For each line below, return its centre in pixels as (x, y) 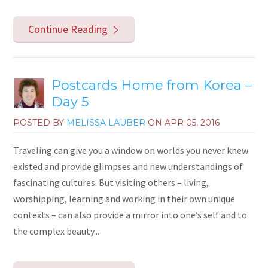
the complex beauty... (57, 231)
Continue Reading (68, 29)
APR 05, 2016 (192, 122)
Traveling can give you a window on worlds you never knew (131, 150)
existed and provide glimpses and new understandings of (128, 166)
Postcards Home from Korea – (152, 85)
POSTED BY (40, 122)
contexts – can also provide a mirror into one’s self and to (130, 214)
